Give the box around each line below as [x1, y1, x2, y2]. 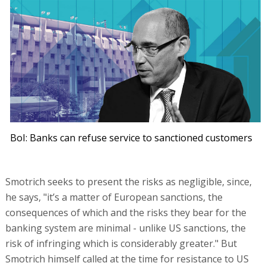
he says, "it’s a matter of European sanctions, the [5, 191, 223, 204]
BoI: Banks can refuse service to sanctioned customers [10, 131, 253, 145]
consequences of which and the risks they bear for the [5, 206, 246, 220]
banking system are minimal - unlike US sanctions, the [5, 221, 246, 235]
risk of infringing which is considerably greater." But [5, 237, 237, 251]
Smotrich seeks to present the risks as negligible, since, [5, 175, 252, 189]
